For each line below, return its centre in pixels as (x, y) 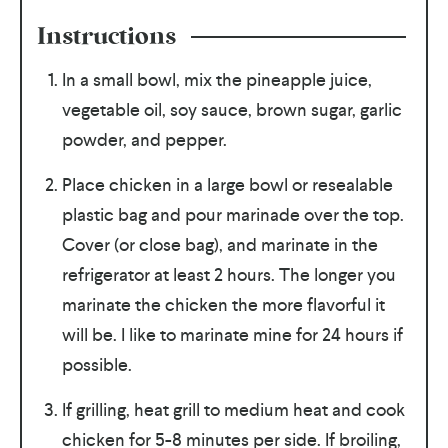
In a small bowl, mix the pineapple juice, (216, 79)
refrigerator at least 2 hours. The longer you (228, 274)
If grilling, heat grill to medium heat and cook (233, 409)
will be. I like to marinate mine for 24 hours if (232, 334)
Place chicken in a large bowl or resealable (227, 184)
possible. (96, 364)
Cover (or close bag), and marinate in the (219, 244)
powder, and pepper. (144, 139)
